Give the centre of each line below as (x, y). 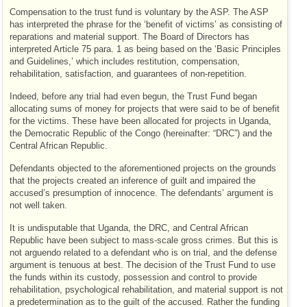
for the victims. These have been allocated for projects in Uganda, (140, 121)
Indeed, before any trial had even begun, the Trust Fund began (133, 96)
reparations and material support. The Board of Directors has (130, 37)
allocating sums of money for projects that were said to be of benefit (145, 109)
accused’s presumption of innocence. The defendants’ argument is (142, 193)
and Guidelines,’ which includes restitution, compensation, (125, 61)
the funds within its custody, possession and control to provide (133, 278)
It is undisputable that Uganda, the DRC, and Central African (129, 229)
